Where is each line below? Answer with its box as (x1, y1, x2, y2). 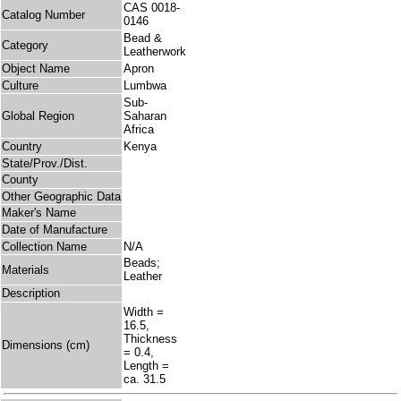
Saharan (124, 109, 166, 124)
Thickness (124, 332, 177, 346)
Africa (124, 123, 154, 137)
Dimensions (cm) (2, 338, 90, 353)
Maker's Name (2, 206, 76, 220)
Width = (124, 305, 164, 320)
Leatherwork (124, 45, 186, 59)
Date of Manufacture (2, 223, 107, 237)
